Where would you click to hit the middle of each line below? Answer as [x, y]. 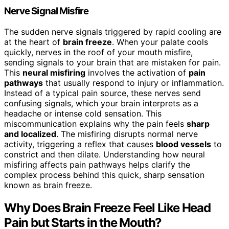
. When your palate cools [160, 42]
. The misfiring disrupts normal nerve [127, 134]
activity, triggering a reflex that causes [80, 144]
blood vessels [184, 144]
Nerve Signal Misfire [47, 11]
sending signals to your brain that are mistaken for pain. [112, 63]
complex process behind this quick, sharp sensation [104, 175]
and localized [30, 134]
